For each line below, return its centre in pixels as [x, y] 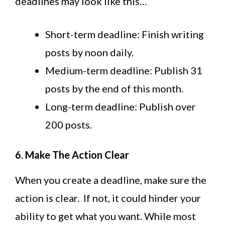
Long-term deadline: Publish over [121, 107]
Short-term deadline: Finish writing [125, 34]
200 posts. [69, 125]
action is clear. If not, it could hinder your [108, 198]
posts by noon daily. [89, 52]
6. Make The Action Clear [72, 155]
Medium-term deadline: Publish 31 [124, 71]
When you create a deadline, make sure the [111, 180]
